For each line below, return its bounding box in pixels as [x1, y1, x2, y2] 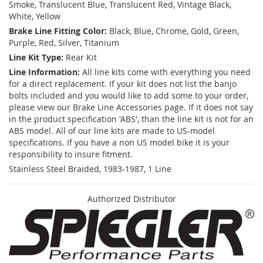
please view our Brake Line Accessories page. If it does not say [9, 102, 253, 113]
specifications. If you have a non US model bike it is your [9, 137, 230, 149]
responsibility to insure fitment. [9, 149, 133, 160]
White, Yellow [9, 11, 60, 22]
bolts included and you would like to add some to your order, [9, 90, 248, 102]
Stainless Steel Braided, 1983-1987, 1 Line [9, 163, 171, 175]
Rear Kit [66, 52, 97, 63]
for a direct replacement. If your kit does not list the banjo [9, 78, 237, 90]
